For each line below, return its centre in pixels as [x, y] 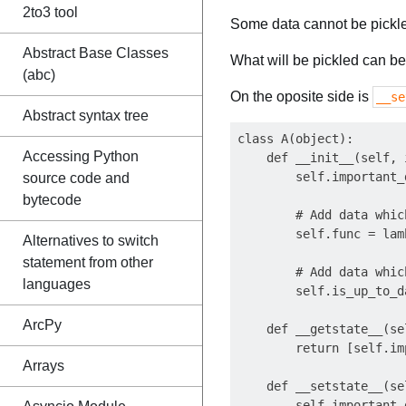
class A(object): [295, 139]
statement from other [88, 262]
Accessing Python [81, 156]
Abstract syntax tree [86, 116]
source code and [76, 178]
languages [57, 284]
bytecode [52, 200]
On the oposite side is [301, 97]
